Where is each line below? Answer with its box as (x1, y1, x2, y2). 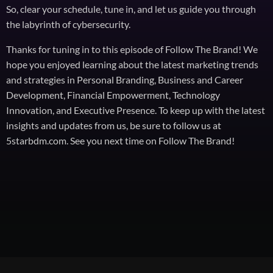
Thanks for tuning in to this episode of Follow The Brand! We (6, 43, 258, 55)
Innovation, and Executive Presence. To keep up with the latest (6, 104, 265, 116)
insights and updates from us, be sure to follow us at (6, 119, 221, 132)
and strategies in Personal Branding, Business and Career (6, 74, 243, 86)
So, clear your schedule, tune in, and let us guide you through (6, 3, 256, 15)
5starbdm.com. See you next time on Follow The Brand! (6, 135, 235, 147)
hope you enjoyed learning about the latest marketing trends (6, 58, 258, 71)
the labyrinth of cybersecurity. (6, 18, 130, 30)
